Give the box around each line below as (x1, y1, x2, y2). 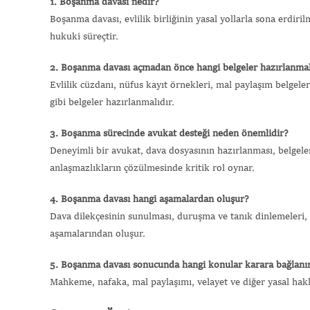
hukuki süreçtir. (50, 31, 118, 42)
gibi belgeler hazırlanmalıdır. (50, 97, 174, 107)
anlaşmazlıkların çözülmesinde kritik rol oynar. (50, 163, 255, 173)
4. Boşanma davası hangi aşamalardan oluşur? (50, 194, 249, 204)
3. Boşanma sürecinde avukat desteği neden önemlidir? (50, 128, 289, 138)
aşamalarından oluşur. (50, 228, 145, 239)
